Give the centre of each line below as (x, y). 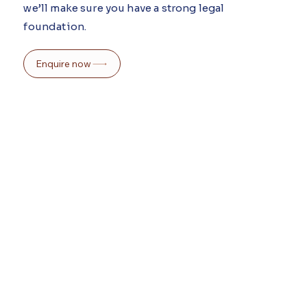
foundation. (55, 27)
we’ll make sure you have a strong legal (124, 8)
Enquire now (64, 64)
